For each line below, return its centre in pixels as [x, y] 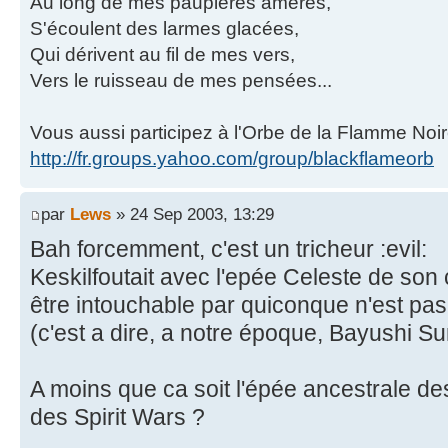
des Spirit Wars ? [117, 416]
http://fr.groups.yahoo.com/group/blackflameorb [232, 159]
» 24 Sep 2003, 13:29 [192, 213]
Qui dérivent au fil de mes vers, [162, 55]
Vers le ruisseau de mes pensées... [181, 81]
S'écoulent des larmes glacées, [164, 29]
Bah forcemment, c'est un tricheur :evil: [228, 248]
